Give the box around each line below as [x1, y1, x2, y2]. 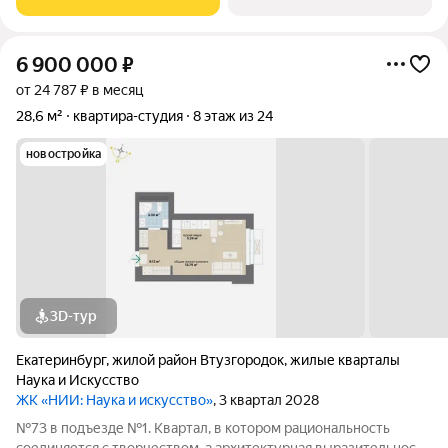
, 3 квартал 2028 [213, 392, 319, 408]
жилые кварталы [290, 352, 400, 368]
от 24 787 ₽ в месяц [16, 82, 143, 98]
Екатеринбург [16, 352, 106, 368]
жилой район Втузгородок [112, 352, 284, 368]
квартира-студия [73, 108, 183, 124]
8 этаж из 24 [193, 108, 273, 124]
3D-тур [50, 308, 97, 324]
